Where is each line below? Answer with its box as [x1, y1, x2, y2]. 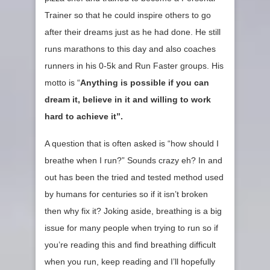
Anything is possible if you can [80, 78, 209, 88]
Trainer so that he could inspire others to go [45, 10, 211, 20]
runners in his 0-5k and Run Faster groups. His [45, 61, 224, 71]
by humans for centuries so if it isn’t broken [45, 189, 208, 199]
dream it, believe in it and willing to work [45, 95, 211, 105]
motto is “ [45, 78, 80, 88]
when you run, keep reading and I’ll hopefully [45, 257, 215, 267]
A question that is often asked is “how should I [45, 139, 219, 149]
